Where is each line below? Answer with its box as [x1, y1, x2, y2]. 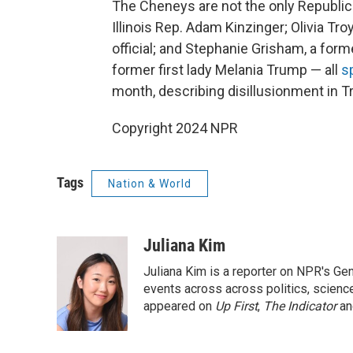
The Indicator [263, 299, 340, 314]
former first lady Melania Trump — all [112, 61, 341, 78]
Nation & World [108, 177, 191, 190]
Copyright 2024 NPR [112, 120, 238, 136]
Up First [215, 299, 258, 314]
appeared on [143, 299, 215, 314]
